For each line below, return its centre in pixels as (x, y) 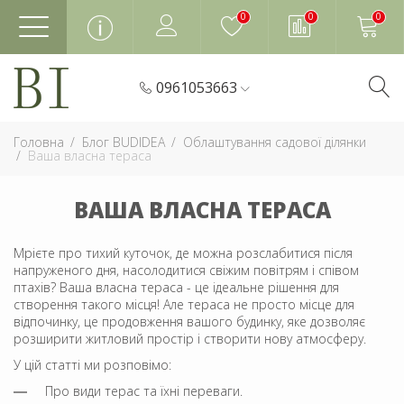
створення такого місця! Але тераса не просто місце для (184, 304)
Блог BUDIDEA (124, 142)
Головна (39, 142)
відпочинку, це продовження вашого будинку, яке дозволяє (189, 321)
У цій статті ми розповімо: (92, 365)
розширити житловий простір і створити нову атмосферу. (190, 339)
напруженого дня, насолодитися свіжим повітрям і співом (186, 270)
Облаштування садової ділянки (275, 142)
